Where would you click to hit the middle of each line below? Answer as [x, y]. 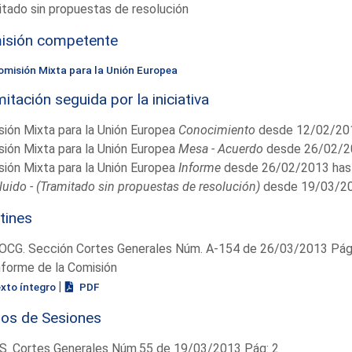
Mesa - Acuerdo [220, 148]
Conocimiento [216, 130]
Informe [199, 167]
